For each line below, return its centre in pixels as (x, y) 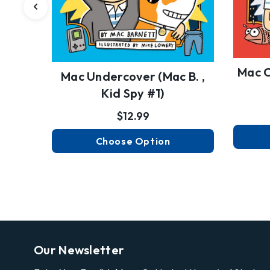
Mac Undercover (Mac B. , (133, 76)
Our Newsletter (79, 250)
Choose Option (133, 141)
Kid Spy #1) (133, 93)
